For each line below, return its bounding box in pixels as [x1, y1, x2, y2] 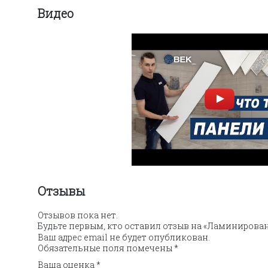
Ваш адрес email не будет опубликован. [38, 231, 210, 243]
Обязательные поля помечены [38, 242, 174, 254]
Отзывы [38, 182, 85, 199]
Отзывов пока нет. [38, 209, 118, 221]
